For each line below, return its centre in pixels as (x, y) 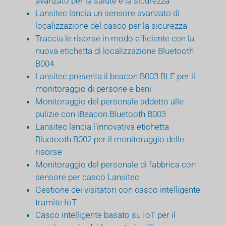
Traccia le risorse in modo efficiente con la (115, 38)
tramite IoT (56, 202)
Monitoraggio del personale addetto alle (109, 101)
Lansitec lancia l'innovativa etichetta (102, 126)
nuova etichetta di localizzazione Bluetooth (115, 51)
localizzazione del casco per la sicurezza (111, 25)
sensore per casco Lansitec (87, 177)
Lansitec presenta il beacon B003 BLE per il (115, 76)
